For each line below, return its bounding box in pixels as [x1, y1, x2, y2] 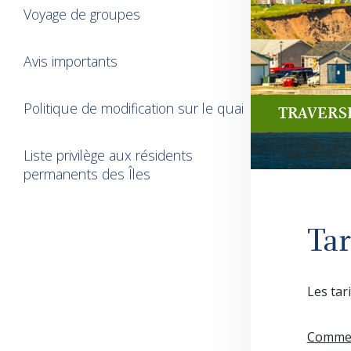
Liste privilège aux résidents [24, 146, 193, 165]
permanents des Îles [24, 165, 150, 183]
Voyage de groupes [24, 5, 140, 24]
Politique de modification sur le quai [24, 99, 244, 118]
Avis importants [24, 52, 118, 71]
